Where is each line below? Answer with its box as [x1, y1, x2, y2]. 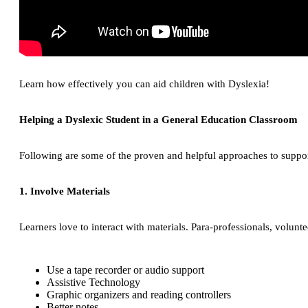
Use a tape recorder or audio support [47, 264, 204, 276]
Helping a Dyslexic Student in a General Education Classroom [19, 114, 298, 126]
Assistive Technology [47, 276, 140, 289]
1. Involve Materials [19, 186, 110, 197]
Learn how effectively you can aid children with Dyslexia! [19, 78, 269, 90]
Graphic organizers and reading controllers [47, 289, 231, 301]
